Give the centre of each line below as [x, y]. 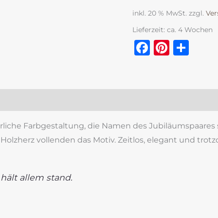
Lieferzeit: [150, 29]
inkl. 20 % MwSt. [160, 13]
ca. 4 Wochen [190, 29]
